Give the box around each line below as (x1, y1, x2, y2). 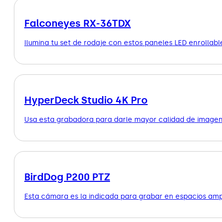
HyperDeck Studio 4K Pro (24, 94, 148, 106)
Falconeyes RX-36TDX (24, 17, 131, 29)
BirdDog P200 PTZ (24, 170, 110, 183)
